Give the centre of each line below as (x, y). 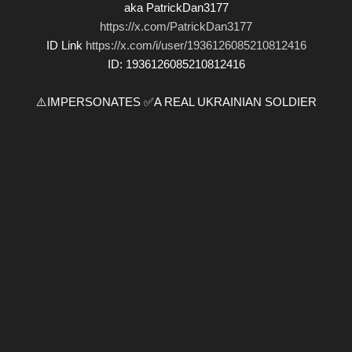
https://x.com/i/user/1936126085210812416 (196, 45)
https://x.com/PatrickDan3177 (176, 26)
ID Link (66, 45)
